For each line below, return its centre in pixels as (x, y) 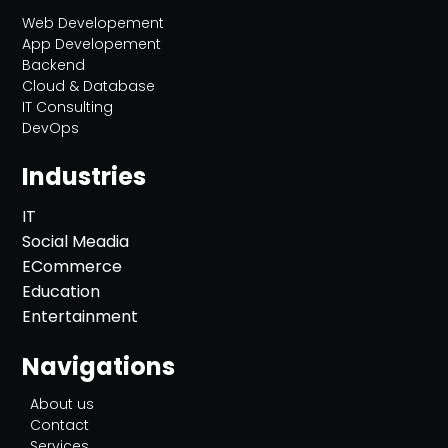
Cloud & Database (89, 86)
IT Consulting (68, 107)
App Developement (92, 44)
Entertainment (80, 316)
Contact (60, 425)
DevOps (51, 128)
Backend (54, 65)
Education (61, 291)
